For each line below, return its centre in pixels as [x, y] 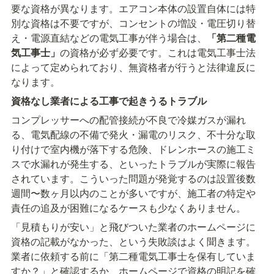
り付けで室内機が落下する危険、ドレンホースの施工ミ [133, 149]
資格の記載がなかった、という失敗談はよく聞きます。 [133, 242]
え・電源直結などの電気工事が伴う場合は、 [109, 38]
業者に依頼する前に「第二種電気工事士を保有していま [133, 256]
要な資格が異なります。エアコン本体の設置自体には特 [133, 9]
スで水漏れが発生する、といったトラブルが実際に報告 [133, 164]
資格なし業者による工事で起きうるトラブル [109, 101]
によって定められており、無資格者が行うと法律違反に [133, 67]
